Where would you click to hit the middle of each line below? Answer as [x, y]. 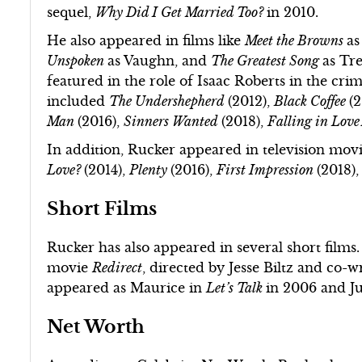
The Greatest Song [267, 60]
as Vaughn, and [160, 60]
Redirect [118, 267]
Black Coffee [312, 101]
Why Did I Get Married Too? [181, 12]
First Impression [267, 169]
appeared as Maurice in [127, 287]
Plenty [150, 169]
